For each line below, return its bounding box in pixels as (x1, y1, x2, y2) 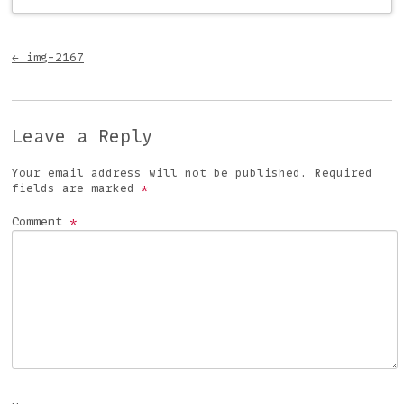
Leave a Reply (12, 124, 152, 148)
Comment (12, 212, 69, 229)
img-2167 (19, 49, 84, 65)
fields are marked (12, 179, 142, 196)
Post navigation (12, 31, 188, 56)
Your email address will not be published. (12, 164, 308, 180)
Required (315, 164, 372, 180)
